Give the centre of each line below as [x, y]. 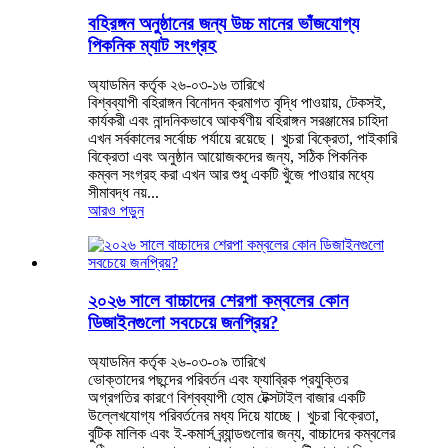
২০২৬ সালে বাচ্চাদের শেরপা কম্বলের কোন [218, 301]
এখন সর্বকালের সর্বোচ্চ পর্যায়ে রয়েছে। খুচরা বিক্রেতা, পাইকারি [242, 138]
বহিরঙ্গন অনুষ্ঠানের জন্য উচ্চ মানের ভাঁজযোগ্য [223, 24]
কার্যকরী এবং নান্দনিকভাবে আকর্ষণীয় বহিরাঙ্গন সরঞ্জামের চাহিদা [238, 120]
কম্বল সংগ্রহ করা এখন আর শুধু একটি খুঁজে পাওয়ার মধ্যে [231, 174]
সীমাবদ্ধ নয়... [123, 192]
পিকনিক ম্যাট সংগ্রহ [152, 46]
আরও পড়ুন [116, 210]
